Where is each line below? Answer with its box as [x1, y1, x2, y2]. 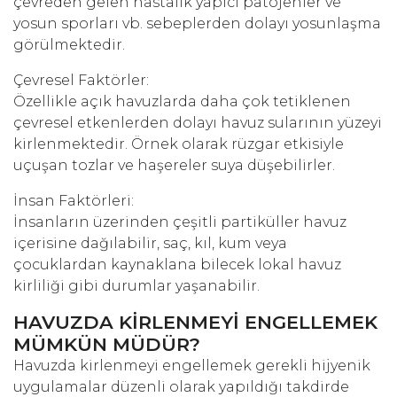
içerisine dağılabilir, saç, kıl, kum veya [13, 235, 287, 253]
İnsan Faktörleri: [13, 192, 134, 210]
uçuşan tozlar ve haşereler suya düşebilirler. [13, 157, 335, 175]
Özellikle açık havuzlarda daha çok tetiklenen [13, 93, 351, 111]
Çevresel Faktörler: [13, 72, 149, 90]
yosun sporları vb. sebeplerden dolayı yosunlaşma [13, 15, 381, 33]
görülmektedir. [13, 36, 125, 54]
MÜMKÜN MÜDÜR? [13, 333, 200, 356]
